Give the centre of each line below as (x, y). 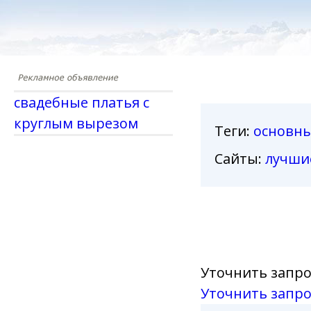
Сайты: (239, 159)
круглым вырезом (76, 123)
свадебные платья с (82, 102)
